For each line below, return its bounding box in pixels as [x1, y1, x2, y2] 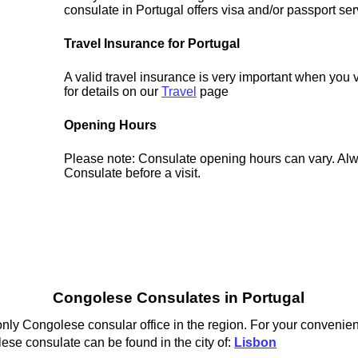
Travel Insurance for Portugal [64, 37, 241, 51]
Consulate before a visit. [64, 166, 201, 181]
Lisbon [234, 335, 277, 349]
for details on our [64, 85, 162, 99]
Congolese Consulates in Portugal [53, 289, 305, 307]
